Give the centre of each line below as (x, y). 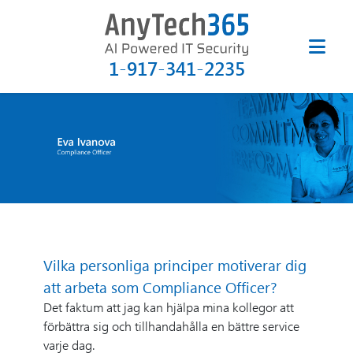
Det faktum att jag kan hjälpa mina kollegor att (169, 307)
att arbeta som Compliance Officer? (160, 287)
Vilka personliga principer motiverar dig (175, 265)
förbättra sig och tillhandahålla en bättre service (171, 326)
